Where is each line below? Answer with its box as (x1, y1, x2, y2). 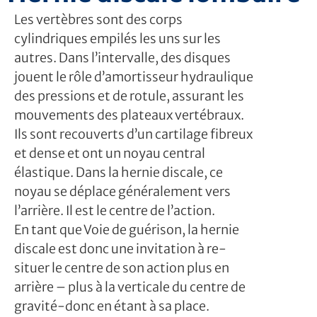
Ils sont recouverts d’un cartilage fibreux (14, 125, 253, 142)
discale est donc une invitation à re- (14, 240, 226, 257)
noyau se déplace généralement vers (14, 183, 231, 200)
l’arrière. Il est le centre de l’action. (14, 202, 217, 219)
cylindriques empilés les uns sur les (14, 30, 221, 47)
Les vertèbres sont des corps (14, 11, 183, 28)
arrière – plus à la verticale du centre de (14, 278, 246, 295)
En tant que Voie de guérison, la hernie (14, 221, 239, 238)
